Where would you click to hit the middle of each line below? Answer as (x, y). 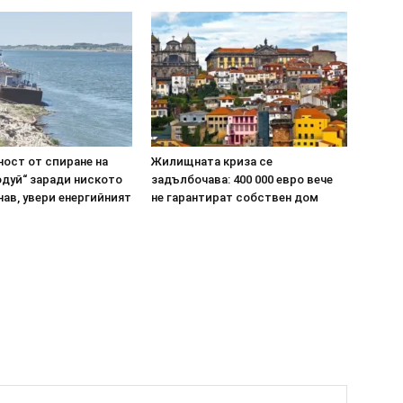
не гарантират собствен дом (235, 197)
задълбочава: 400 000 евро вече (242, 179)
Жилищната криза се (212, 161)
